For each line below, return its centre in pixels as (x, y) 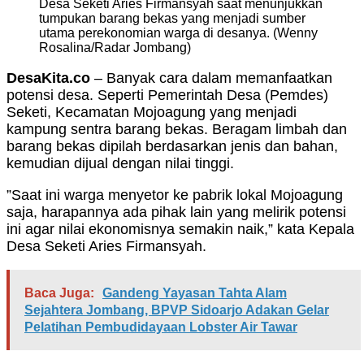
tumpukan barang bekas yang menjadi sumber (172, 19)
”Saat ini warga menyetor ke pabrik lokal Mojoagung (175, 195)
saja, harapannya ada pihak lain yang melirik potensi (176, 212)
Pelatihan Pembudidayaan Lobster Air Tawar (161, 327)
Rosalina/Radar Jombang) (115, 48)
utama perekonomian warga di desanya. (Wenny (178, 33)
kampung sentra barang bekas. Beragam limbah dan (177, 130)
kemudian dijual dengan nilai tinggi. (120, 164)
